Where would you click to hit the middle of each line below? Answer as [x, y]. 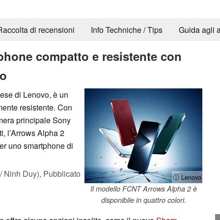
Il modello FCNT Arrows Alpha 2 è [143, 188]
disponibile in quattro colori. [143, 200]
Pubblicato [62, 173]
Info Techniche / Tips [126, 30]
